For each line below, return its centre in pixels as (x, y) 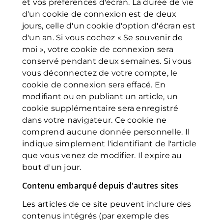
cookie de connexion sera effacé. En (94, 85)
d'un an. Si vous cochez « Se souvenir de (103, 38)
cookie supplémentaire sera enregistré (100, 108)
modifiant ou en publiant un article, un (100, 96)
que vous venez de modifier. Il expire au (102, 155)
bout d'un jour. (52, 167)
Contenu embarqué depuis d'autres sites (100, 186)
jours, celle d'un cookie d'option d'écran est (109, 26)
